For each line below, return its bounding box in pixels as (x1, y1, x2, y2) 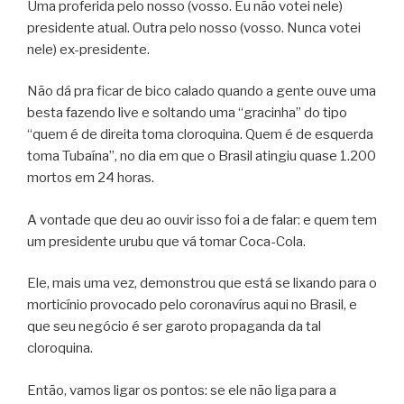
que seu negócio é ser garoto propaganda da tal (27, 318, 321, 335)
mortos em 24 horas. (27, 170, 154, 187)
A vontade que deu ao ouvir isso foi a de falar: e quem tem (27, 211, 377, 228)
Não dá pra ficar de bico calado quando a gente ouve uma (27, 83, 376, 100)
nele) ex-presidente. (27, 41, 150, 58)
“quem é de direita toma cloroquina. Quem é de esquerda (27, 126, 373, 143)
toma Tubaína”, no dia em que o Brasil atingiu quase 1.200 (27, 148, 376, 165)
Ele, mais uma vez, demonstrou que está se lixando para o (27, 275, 377, 292)
